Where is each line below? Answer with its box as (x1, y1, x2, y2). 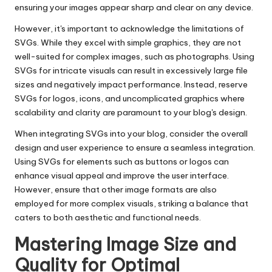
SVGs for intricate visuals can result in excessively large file (15, 65, 248, 76)
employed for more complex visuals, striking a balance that (15, 198, 248, 209)
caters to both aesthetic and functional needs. (15, 212, 201, 223)
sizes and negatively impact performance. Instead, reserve (15, 79, 248, 90)
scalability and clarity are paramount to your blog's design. (15, 107, 247, 118)
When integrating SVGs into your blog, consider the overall (15, 128, 248, 140)
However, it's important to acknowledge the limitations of (15, 23, 244, 35)
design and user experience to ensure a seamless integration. (15, 142, 255, 154)
